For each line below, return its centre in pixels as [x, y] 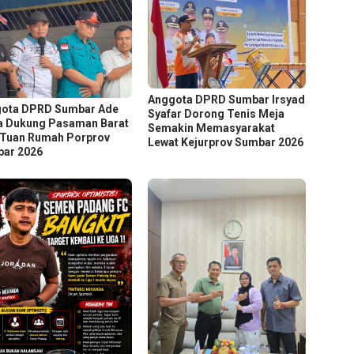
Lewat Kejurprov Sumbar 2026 [226, 143]
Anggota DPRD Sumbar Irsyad [227, 100]
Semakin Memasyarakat [212, 128]
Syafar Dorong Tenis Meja [217, 114]
